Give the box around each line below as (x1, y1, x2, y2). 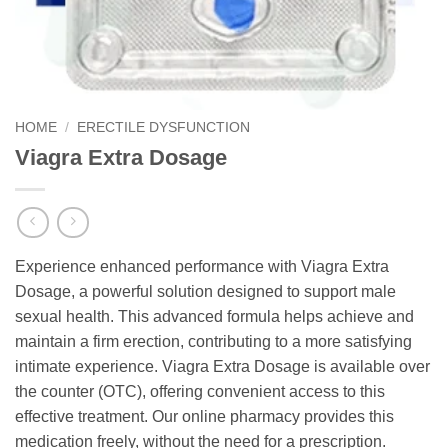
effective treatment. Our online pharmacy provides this (15, 408, 394, 426)
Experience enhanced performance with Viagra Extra (15, 258, 389, 276)
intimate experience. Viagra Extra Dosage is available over (15, 358, 430, 376)
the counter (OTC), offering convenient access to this (15, 383, 385, 401)
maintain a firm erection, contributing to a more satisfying (15, 333, 412, 351)
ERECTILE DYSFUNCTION (77, 120, 251, 135)
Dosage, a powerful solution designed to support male (15, 283, 396, 301)
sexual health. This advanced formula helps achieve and (15, 308, 414, 326)
